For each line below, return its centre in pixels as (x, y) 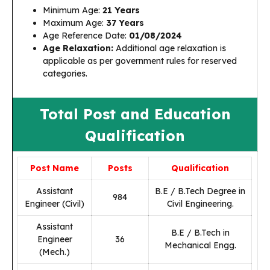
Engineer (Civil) (55, 204)
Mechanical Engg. (200, 245)
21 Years (121, 10)
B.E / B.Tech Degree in (200, 191)
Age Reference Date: (86, 36)
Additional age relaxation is (170, 48)
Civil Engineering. (200, 204)
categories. (65, 74)
